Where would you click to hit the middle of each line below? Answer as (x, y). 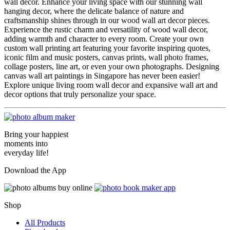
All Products (45, 222)
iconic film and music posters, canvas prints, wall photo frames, (106, 57)
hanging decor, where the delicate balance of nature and (94, 11)
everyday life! (26, 152)
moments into (26, 143)
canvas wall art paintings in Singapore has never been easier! (102, 75)
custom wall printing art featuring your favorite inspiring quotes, (107, 48)
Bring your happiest (36, 134)
